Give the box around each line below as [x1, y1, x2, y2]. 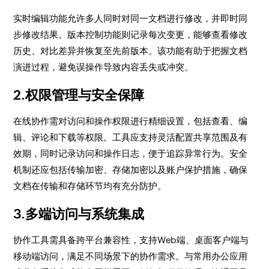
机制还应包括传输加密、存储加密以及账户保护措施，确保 [13, 165, 248, 175]
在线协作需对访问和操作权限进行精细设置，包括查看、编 [13, 116, 248, 126]
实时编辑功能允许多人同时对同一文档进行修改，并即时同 [13, 13, 248, 23]
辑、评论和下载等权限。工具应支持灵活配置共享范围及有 [13, 132, 248, 142]
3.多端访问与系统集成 [13, 207, 145, 222]
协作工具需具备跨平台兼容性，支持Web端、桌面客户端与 [13, 235, 249, 245]
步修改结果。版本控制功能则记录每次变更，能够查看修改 [13, 29, 248, 40]
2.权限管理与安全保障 [13, 88, 145, 103]
